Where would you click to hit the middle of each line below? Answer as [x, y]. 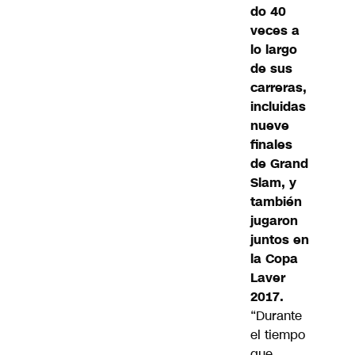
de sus [271, 69]
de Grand [279, 164]
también [276, 202]
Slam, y [273, 183]
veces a [275, 31]
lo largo [274, 50]
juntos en [280, 240]
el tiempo [278, 335]
